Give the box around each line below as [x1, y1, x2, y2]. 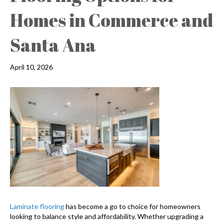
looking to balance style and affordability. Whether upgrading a [10, 212, 204, 221]
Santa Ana [10, 32, 96, 57]
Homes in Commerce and [10, 7, 213, 32]
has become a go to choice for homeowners [64, 202, 201, 211]
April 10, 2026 [10, 62, 53, 71]
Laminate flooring [10, 202, 64, 211]
